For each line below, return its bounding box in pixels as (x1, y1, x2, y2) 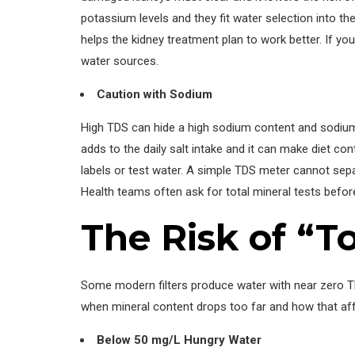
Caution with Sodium (97, 87, 212, 102)
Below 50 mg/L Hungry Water (97, 333, 261, 348)
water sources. (81, 54, 158, 69)
